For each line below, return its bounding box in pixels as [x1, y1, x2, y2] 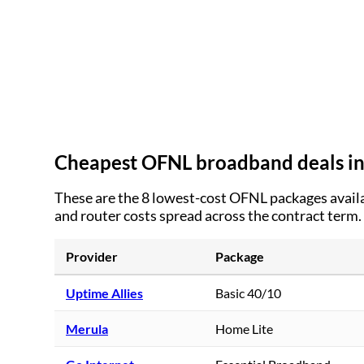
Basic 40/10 [215, 284, 281, 301]
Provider [66, 248, 118, 264]
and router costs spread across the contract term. [54, 206, 362, 224]
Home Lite [215, 320, 273, 336]
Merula [66, 320, 108, 336]
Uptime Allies [66, 284, 143, 301]
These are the [54, 188, 141, 206]
